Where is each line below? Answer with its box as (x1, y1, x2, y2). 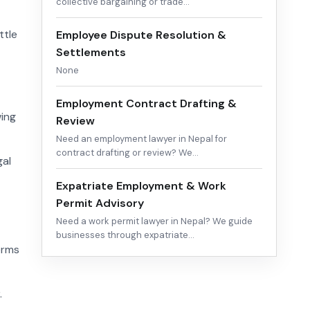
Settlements (56, 45, 126, 60)
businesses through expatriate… (56, 229, 194, 241)
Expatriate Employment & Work (56, 179, 226, 194)
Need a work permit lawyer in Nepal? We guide (56, 215, 253, 228)
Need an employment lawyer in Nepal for (56, 133, 227, 145)
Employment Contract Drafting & (56, 96, 237, 111)
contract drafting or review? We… (56, 147, 199, 159)
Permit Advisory (56, 196, 144, 211)
